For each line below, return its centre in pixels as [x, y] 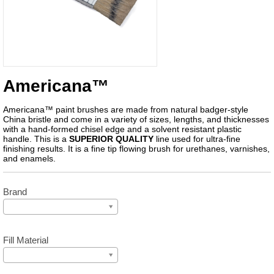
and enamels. [29, 158]
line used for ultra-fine [197, 139]
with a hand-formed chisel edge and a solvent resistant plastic [122, 129]
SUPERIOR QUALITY [111, 139]
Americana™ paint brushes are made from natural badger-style [126, 109]
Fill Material [26, 240]
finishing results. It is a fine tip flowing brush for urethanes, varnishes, [136, 148]
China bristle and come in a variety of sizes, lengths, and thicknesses [136, 119]
